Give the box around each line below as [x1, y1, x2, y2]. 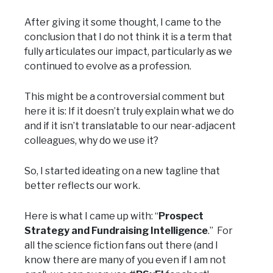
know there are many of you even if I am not [24, 254, 226, 266]
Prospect [158, 210, 204, 222]
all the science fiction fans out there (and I [24, 239, 218, 252]
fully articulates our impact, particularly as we [24, 46, 232, 58]
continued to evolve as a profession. [24, 60, 191, 73]
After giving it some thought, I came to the [24, 16, 221, 29]
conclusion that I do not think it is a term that [24, 31, 232, 43]
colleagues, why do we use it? [24, 135, 158, 147]
